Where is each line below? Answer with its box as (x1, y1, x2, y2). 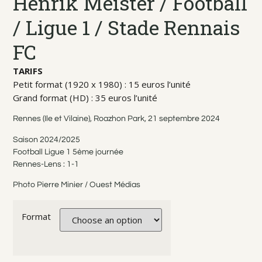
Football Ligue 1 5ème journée (13, 147, 124, 156)
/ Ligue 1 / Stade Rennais (13, 14, 240, 40)
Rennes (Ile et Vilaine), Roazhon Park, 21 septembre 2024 (13, 115, 220, 123)
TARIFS (13, 65, 43, 77)
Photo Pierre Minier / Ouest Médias (13, 181, 141, 189)
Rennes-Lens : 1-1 (13, 160, 80, 168)
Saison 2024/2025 (13, 135, 81, 144)
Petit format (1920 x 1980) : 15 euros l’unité (13, 78, 191, 90)
